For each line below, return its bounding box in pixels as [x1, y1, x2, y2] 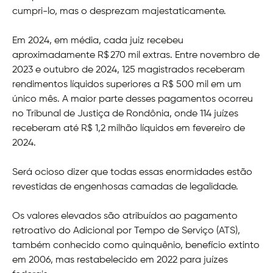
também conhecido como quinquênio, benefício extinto [12, 240, 260, 250]
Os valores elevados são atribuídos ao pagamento [12, 211, 238, 221]
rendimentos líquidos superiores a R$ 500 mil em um [12, 79, 241, 90]
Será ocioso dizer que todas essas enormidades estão [12, 167, 252, 177]
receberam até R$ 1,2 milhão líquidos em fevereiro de [12, 123, 245, 133]
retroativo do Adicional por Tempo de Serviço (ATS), [12, 225, 240, 236]
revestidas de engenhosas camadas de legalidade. [12, 182, 238, 192]
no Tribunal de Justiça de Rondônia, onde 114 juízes [12, 108, 238, 119]
